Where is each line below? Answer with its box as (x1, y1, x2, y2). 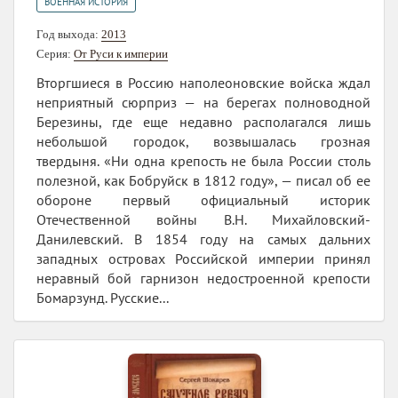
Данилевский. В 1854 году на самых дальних (36, 230, 370, 249)
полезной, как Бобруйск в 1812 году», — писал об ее (36, 171, 370, 190)
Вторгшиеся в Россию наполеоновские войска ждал (36, 74, 370, 92)
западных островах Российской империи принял (36, 250, 370, 268)
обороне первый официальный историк (36, 191, 370, 210)
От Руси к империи (74, 47, 168, 61)
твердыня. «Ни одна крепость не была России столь (36, 152, 370, 171)
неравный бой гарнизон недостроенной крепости (36, 269, 370, 288)
